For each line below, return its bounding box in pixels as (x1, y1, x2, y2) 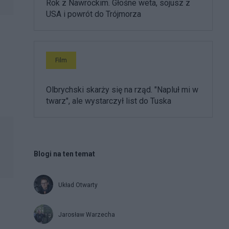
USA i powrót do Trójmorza (46, 9, 141, 19)
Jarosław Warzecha (58, 211, 115, 218)
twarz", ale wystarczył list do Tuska (46, 96, 171, 106)
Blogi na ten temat (34, 149, 95, 158)
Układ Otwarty (58, 181, 98, 189)
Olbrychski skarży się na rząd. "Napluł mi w (46, 84, 198, 95)
